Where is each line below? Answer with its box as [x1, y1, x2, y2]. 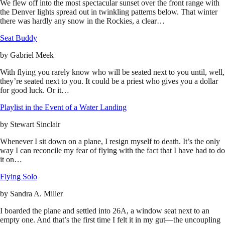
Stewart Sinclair [10, 120, 60, 129]
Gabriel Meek [10, 51, 54, 60]
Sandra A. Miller [10, 189, 63, 198]
